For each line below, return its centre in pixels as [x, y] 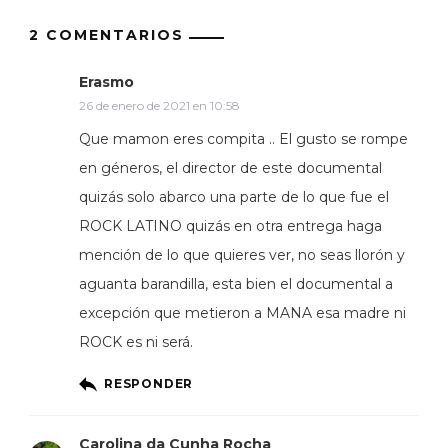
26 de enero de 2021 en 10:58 [159, 105]
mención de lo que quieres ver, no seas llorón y [242, 254]
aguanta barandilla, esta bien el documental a [236, 283]
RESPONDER [149, 383]
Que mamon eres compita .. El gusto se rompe [243, 138]
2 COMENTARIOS [106, 34]
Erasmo [106, 81]
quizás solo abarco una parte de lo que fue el [234, 196]
